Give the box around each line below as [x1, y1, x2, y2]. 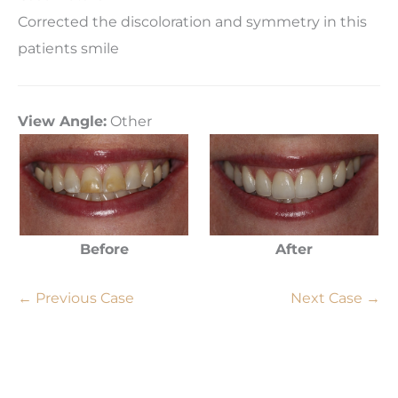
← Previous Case [18, 288, 134, 306]
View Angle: [18, 112, 107, 131]
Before [79, 240, 129, 259]
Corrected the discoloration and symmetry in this [18, 12, 367, 31]
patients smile [18, 39, 119, 58]
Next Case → [291, 288, 380, 306]
